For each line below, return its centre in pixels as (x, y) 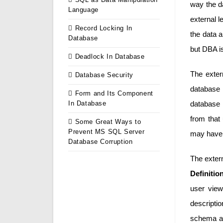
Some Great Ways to (108, 122)
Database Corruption (101, 142)
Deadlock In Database (110, 57)
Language (83, 10)
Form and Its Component (114, 94)
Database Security (104, 75)
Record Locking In (104, 28)
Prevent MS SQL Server (107, 132)
